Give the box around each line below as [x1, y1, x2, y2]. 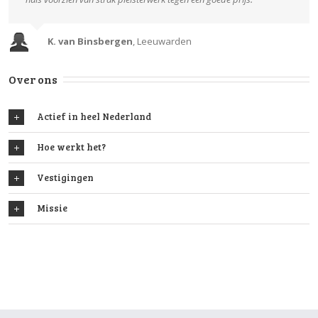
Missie [37, 201, 67, 214]
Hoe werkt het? [37, 140, 106, 153]
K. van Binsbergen [48, 34, 133, 48]
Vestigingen [37, 170, 94, 184]
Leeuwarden [135, 34, 192, 48]
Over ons [9, 71, 57, 87]
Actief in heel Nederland [37, 109, 151, 123]
